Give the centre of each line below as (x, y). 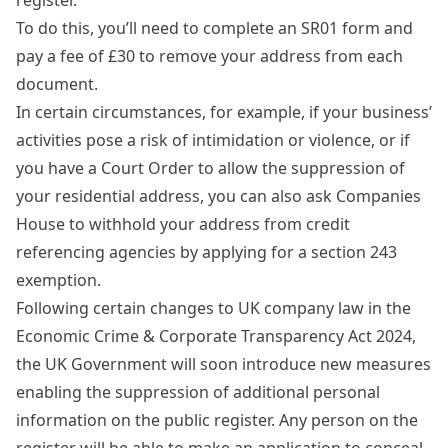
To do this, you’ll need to (109, 28)
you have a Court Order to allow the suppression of (210, 168)
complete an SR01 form (291, 28)
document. (57, 84)
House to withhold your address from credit (183, 224)
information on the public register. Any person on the (217, 420)
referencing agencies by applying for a (163, 252)
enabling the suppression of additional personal (198, 392)
